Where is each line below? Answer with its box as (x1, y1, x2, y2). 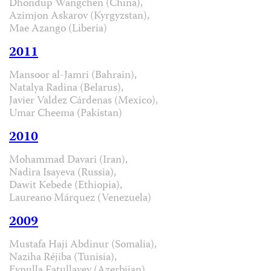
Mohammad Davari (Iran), (9, 151, 128, 169)
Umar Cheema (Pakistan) (9, 105, 122, 123)
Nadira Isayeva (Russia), (9, 164, 116, 182)
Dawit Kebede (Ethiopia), (9, 177, 122, 195)
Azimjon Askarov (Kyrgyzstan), (9, 7, 149, 25)
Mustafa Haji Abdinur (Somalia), (9, 236, 157, 254)
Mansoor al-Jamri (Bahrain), (9, 67, 137, 85)
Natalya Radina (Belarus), (9, 79, 123, 97)
